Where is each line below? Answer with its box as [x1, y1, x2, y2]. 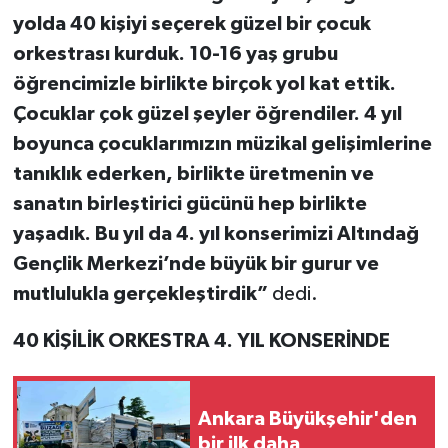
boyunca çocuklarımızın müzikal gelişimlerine [12, 134, 432, 155]
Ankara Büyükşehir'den [198, 409, 417, 430]
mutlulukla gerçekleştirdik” [12, 284, 272, 305]
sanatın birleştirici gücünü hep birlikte [12, 194, 367, 215]
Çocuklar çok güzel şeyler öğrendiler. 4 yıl [12, 104, 402, 125]
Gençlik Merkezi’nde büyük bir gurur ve [12, 254, 379, 275]
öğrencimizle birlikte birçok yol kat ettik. [12, 74, 396, 95]
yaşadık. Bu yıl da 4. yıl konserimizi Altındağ [12, 224, 419, 245]
